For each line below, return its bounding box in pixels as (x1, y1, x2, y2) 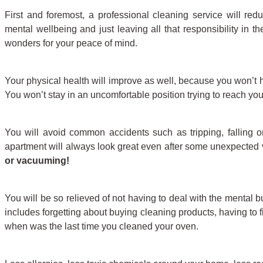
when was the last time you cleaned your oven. (5, 221, 198, 231)
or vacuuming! (5, 155, 69, 166)
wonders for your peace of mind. (5, 38, 137, 48)
